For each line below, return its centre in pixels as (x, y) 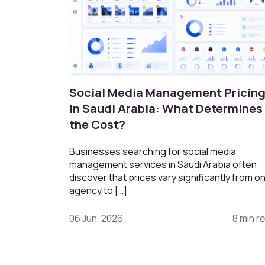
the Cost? (97, 124)
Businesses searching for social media (153, 151)
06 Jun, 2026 (96, 218)
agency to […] (98, 190)
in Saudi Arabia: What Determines (166, 108)
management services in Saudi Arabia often (163, 164)
